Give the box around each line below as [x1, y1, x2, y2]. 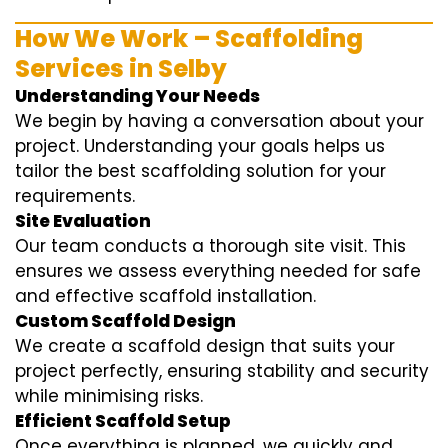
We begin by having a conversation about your [15, 109, 424, 134]
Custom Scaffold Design [15, 309, 236, 334]
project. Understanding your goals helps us [15, 134, 385, 159]
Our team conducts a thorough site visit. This [15, 234, 406, 259]
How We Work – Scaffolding [15, 22, 363, 56]
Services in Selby [15, 52, 227, 86]
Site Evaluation [15, 209, 151, 234]
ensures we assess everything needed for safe [15, 259, 421, 284]
